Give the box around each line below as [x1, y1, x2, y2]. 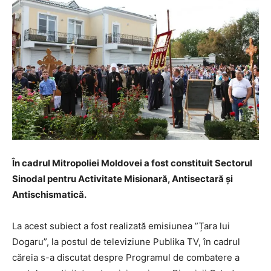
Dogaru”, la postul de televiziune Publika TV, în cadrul [12, 235, 240, 247]
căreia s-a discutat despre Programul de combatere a [12, 251, 240, 263]
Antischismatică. [12, 188, 87, 200]
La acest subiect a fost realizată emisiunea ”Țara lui [12, 220, 230, 232]
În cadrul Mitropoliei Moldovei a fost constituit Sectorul [12, 157, 252, 169]
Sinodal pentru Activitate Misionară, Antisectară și [12, 172, 233, 184]
